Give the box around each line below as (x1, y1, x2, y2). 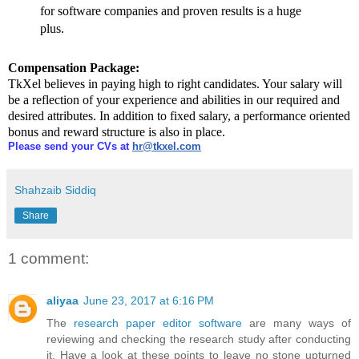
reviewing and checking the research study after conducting (46, 332, 351, 345)
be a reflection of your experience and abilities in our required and (8, 93, 340, 107)
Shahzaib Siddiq (14, 184, 96, 197)
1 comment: (8, 250, 89, 268)
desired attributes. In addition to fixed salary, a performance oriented (8, 109, 350, 123)
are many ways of (242, 316, 351, 329)
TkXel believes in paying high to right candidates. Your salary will (8, 77, 342, 91)
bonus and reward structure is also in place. (8, 125, 225, 139)
